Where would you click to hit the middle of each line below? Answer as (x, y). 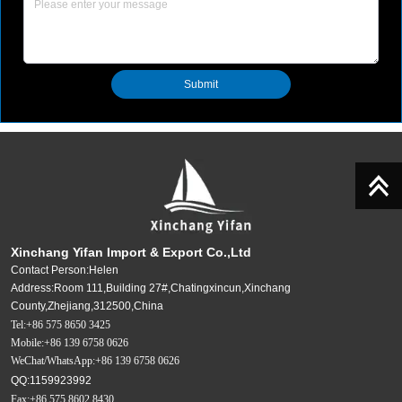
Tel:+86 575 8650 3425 (61, 324)
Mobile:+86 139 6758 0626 (70, 342)
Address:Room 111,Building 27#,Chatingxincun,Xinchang (151, 288)
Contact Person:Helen (65, 270)
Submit (201, 84)
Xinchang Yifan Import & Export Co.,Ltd (131, 252)
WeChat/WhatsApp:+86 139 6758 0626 (96, 360)
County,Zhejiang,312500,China (87, 306)
